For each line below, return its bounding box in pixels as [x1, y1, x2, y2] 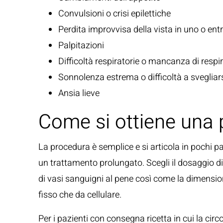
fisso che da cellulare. [38, 188, 121, 202]
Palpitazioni [58, 39, 104, 52]
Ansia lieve [58, 87, 100, 100]
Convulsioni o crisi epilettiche [58, 7, 171, 20]
